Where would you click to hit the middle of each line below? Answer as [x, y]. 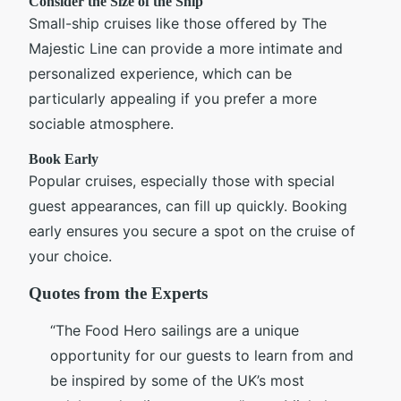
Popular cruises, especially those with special [182, 181]
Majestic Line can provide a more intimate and [186, 49]
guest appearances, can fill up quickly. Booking [188, 206]
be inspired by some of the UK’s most [177, 381]
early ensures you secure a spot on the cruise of [192, 231]
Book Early [64, 159]
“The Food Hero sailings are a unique [175, 331]
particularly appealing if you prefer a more [173, 99]
